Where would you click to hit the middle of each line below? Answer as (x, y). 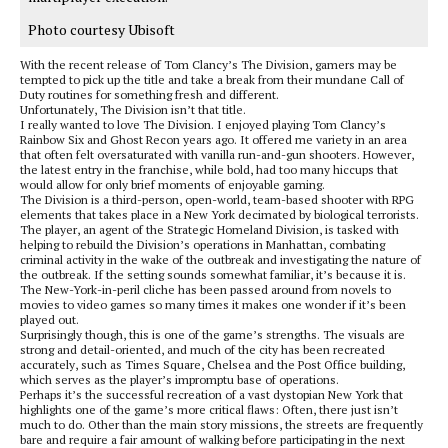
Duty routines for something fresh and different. (151, 94)
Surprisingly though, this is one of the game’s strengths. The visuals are (212, 334)
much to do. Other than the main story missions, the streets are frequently (221, 424)
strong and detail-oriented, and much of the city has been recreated (202, 349)
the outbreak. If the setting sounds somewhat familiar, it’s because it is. (213, 274)
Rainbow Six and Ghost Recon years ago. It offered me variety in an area (213, 139)
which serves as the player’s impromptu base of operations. (179, 379)
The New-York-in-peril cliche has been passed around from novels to (205, 289)
